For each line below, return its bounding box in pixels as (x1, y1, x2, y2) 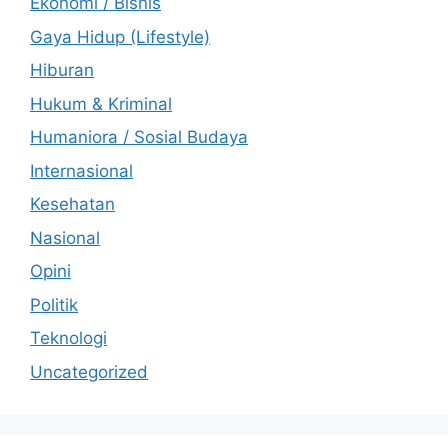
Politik (30, 294, 78, 315)
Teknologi (30, 328, 107, 348)
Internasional (30, 160, 133, 181)
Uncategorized (30, 361, 148, 382)
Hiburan (30, 60, 94, 80)
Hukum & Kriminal (30, 93, 172, 114)
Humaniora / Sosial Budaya (30, 127, 248, 147)
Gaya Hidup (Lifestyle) (30, 26, 210, 47)
